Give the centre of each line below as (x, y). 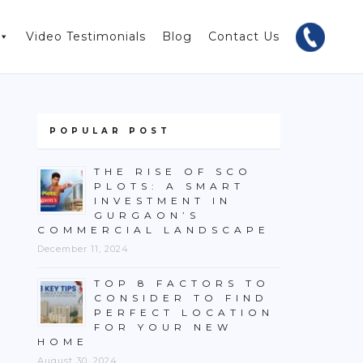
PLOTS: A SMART (169, 186)
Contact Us (244, 36)
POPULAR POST (110, 131)
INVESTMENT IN (163, 201)
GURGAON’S (147, 215)
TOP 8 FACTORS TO (182, 283)
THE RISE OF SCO (173, 171)
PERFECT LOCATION (184, 312)
